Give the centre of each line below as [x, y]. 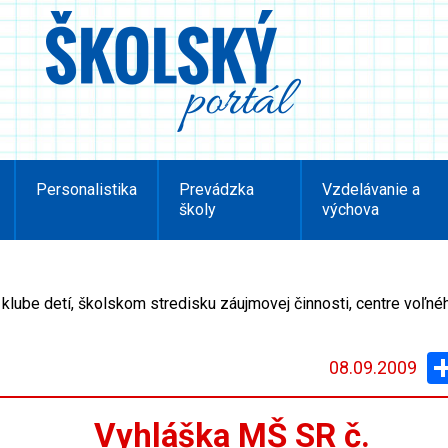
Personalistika [87, 189]
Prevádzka [217, 189]
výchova [350, 209]
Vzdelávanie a [370, 189]
